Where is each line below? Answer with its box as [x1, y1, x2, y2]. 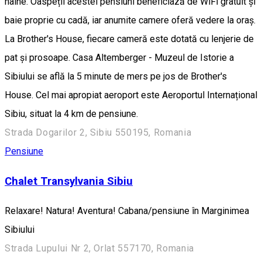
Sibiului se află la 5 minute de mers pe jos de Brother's [5, 71, 227, 82]
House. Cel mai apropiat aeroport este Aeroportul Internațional [5, 89, 257, 101]
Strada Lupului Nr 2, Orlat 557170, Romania [5, 242, 194, 254]
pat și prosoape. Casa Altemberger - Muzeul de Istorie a [5, 52, 234, 64]
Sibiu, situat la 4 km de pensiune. [5, 108, 138, 120]
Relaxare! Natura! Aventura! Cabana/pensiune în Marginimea [5, 205, 249, 216]
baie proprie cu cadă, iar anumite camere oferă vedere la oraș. [5, 15, 256, 26]
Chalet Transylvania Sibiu [5, 175, 133, 188]
